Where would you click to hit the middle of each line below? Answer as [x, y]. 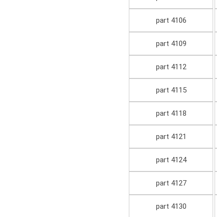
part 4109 [171, 44]
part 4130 [171, 207]
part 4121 [171, 137]
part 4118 [171, 114]
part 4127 [171, 183]
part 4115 [171, 90]
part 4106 [171, 21]
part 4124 [171, 160]
